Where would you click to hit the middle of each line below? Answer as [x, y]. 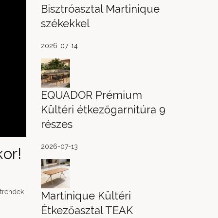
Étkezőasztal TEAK [87, 210]
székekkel [65, 23]
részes [56, 124]
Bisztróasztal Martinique [100, 9]
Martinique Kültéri [86, 196]
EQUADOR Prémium [91, 95]
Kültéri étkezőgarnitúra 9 [103, 109]
